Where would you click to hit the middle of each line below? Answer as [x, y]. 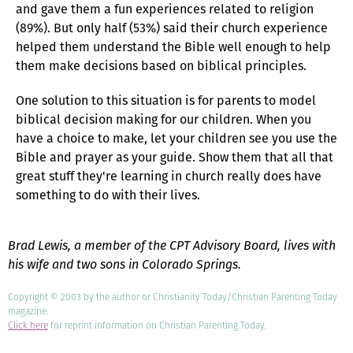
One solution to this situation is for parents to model [166, 100]
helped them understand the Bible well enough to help [173, 46]
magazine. [28, 310]
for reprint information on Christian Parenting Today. [157, 325]
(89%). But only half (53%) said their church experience [172, 28]
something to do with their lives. [108, 195]
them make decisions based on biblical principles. [161, 65]
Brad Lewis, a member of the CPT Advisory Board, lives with [172, 245]
